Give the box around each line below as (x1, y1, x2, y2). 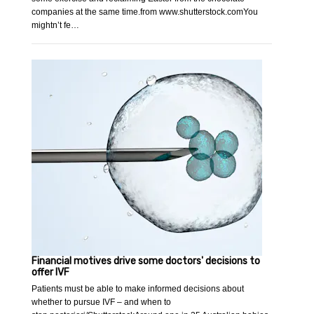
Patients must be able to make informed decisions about (32, 284, 245, 294)
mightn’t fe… (32, 20, 80, 31)
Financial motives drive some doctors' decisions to (32, 255, 261, 268)
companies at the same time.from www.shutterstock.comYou (32, 7, 259, 18)
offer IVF (32, 266, 70, 279)
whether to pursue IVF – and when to (32, 297, 172, 308)
